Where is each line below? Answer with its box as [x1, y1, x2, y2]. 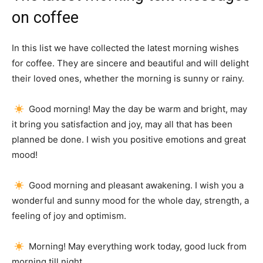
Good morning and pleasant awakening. [26, 180, 195, 191]
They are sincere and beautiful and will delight [57, 58, 249, 69]
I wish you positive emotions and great [86, 134, 246, 145]
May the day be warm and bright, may [93, 103, 248, 114]
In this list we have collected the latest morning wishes [12, 42, 239, 53]
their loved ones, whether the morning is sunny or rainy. [12, 73, 244, 84]
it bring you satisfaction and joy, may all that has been [12, 119, 232, 130]
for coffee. [12, 58, 57, 69]
